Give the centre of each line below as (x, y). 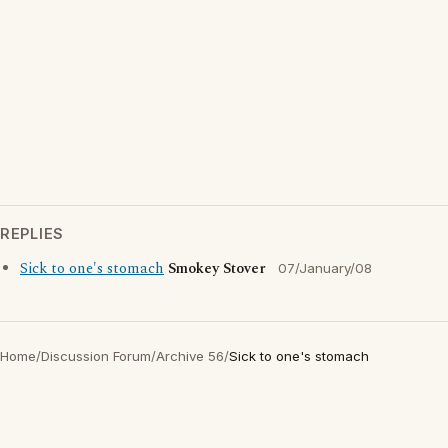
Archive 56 (190, 356)
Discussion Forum (96, 356)
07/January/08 (325, 268)
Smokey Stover (217, 269)
